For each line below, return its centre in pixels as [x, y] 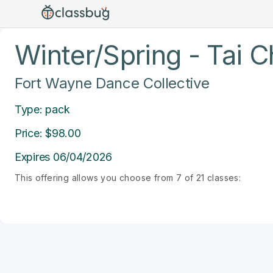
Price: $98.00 [48, 133]
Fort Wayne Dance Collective [112, 83]
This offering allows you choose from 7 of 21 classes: [128, 178]
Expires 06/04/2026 [64, 157]
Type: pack [42, 109]
